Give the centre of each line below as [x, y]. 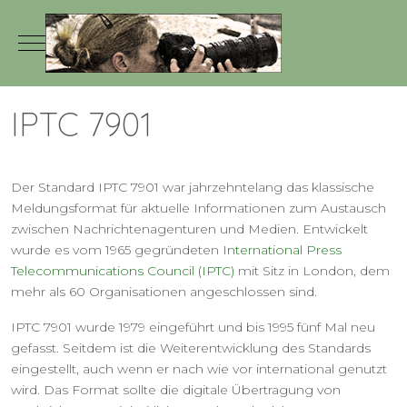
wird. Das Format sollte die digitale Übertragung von [176, 390]
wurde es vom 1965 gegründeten [117, 250]
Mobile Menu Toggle [97, 42]
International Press [282, 250]
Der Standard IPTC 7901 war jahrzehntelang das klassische [193, 188]
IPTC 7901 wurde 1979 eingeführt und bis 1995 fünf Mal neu [193, 328]
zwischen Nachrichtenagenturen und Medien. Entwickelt [189, 229]
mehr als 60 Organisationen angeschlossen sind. [166, 292]
